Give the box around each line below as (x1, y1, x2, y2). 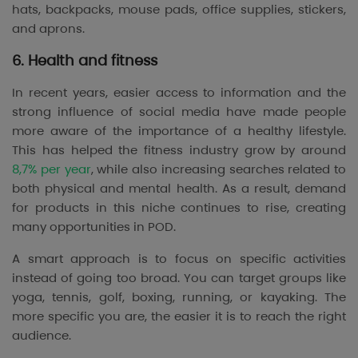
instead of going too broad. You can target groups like (12, 269, 346, 287)
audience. (12, 327, 71, 344)
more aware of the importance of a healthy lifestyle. (12, 122, 346, 140)
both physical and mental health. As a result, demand (12, 180, 346, 197)
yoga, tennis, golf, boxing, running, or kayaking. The (12, 288, 346, 306)
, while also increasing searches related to (90, 161, 346, 178)
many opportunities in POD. (12, 218, 176, 236)
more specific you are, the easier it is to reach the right (12, 308, 346, 325)
